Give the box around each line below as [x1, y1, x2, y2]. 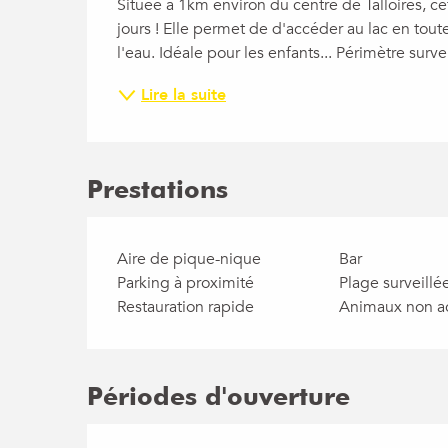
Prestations [87, 174, 229, 204]
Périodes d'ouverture [87, 381, 351, 411]
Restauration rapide [117, 296, 255, 318]
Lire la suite [141, 84, 227, 106]
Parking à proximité [117, 272, 255, 294]
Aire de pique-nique [117, 248, 262, 270]
